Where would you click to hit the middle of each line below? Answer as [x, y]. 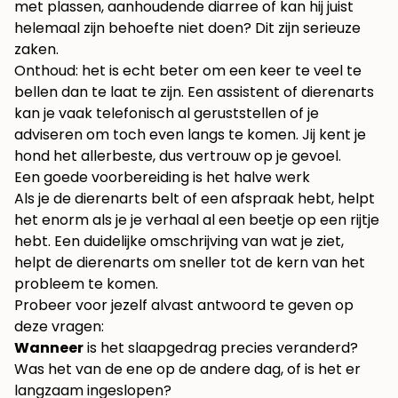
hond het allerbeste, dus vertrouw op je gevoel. [178, 155]
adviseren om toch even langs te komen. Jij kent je [190, 134]
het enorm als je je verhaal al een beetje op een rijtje [197, 219]
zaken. [36, 49]
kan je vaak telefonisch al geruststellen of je [167, 113]
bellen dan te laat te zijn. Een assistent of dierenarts [194, 92]
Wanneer [49, 347]
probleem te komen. [86, 283]
